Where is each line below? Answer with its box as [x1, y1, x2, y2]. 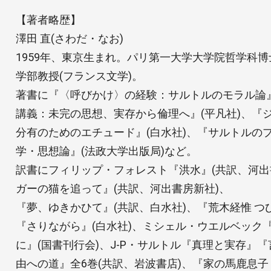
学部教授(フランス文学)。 [15, 69, 143, 82]
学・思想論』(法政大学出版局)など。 [15, 144, 197, 157]
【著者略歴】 [15, 13, 81, 26]
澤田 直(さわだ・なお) [15, 31, 123, 45]
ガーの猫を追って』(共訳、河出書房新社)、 [15, 181, 230, 195]
